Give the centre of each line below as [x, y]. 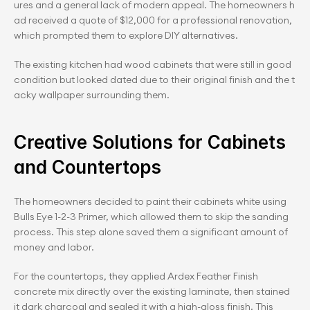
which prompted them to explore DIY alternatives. [126, 35]
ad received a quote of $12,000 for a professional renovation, [154, 20]
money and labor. [54, 247]
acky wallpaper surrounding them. [92, 95]
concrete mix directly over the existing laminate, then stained [152, 291]
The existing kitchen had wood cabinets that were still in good [154, 64]
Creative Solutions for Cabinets [152, 142]
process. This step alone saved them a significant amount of [151, 232]
